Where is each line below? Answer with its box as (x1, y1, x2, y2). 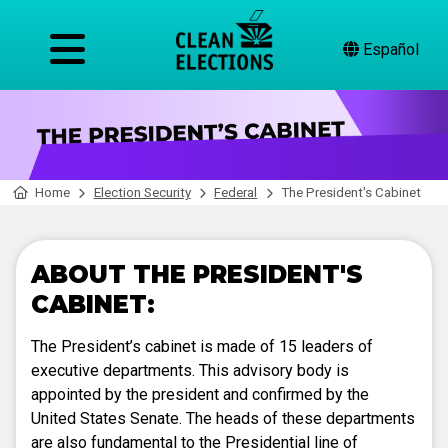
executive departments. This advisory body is (31, 360, 349, 380)
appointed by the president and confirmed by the (31, 384, 369, 404)
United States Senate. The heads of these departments (31, 408, 415, 428)
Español (359, 40, 419, 59)
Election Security (93, 184, 191, 200)
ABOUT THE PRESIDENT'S (31, 259, 363, 289)
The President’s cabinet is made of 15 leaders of (31, 336, 373, 356)
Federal (214, 184, 258, 200)
